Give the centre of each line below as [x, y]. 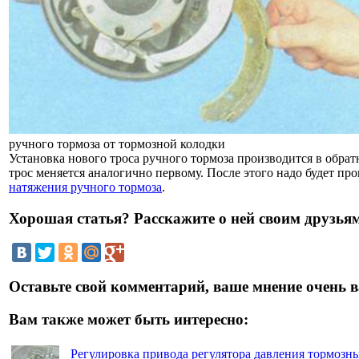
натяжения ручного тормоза [85, 187]
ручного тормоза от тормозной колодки [117, 143]
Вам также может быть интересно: [129, 319]
